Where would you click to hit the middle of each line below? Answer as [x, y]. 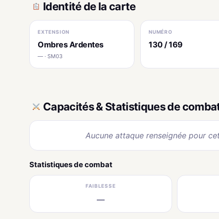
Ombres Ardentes [71, 44]
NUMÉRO [161, 32]
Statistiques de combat [71, 164]
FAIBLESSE [101, 186]
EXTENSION [54, 32]
